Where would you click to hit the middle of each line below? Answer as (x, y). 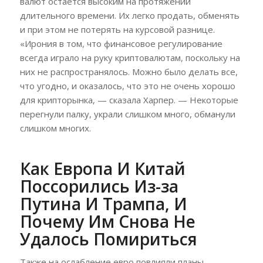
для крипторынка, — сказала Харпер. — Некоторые (129, 100)
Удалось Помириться (108, 239)
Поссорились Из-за (99, 186)
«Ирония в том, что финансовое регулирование (121, 43)
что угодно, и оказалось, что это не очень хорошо (127, 85)
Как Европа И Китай (102, 168)
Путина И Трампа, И (103, 203)
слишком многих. (55, 128)
